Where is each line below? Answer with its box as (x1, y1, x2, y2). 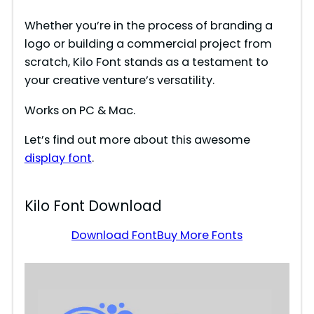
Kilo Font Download (24, 196, 162, 217)
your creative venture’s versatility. (24, 72, 214, 89)
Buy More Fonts (157, 227, 243, 244)
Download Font (71, 227, 157, 244)
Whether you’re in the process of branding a (24, 18, 273, 34)
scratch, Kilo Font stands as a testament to (24, 54, 268, 71)
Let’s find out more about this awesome (24, 131, 250, 148)
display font (24, 149, 92, 166)
